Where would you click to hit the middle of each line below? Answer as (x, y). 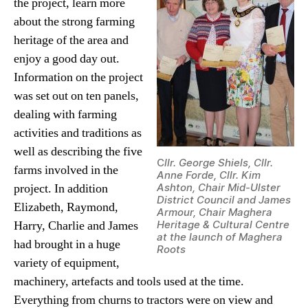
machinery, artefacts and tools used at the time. (129, 282)
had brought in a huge (67, 245)
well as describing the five (78, 152)
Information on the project (78, 78)
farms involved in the (66, 170)
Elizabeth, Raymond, (66, 208)
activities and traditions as (78, 133)
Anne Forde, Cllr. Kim (209, 175)
